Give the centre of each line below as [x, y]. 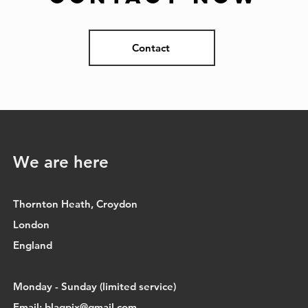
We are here [61, 162]
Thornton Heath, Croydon [76, 204]
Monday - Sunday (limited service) [95, 286]
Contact [151, 48]
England [33, 245]
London [33, 224]
